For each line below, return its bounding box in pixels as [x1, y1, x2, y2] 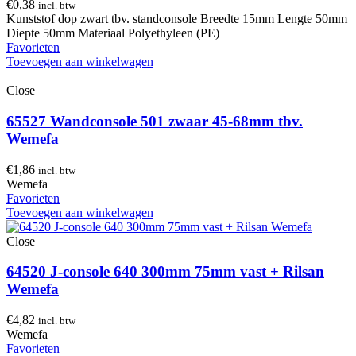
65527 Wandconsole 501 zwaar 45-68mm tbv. [6, 113, 303, 130]
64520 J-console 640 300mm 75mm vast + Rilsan [6, 263, 324, 281]
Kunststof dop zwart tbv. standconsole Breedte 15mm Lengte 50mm [6, 12, 347, 26]
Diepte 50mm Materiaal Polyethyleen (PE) [6, 26, 219, 41]
